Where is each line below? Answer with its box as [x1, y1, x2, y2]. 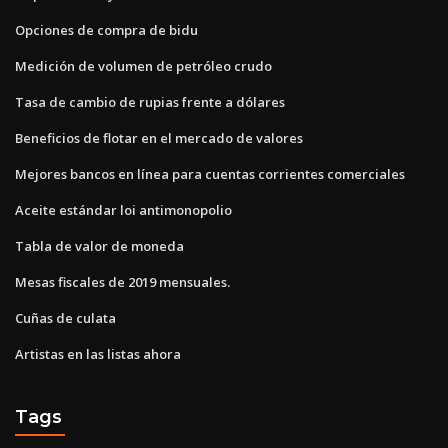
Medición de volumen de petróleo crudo [15, 56, 272, 75]
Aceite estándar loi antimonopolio [15, 200, 232, 219]
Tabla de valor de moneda [15, 236, 184, 255]
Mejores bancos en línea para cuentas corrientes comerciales [15, 164, 405, 183]
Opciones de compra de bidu [15, 20, 198, 39]
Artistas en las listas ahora [15, 344, 181, 363]
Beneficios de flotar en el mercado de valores [15, 128, 303, 147]
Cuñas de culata [15, 308, 116, 327]
